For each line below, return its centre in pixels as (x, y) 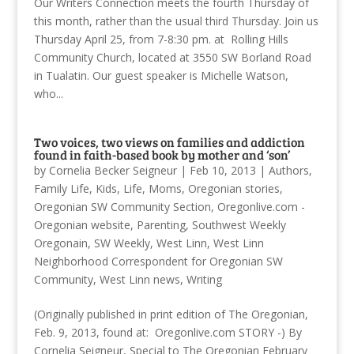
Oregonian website (82, 224)
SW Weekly (122, 243)
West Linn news (139, 279)
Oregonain (60, 243)
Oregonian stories (233, 188)
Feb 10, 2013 (222, 170)
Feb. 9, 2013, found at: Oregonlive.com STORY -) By (168, 332)
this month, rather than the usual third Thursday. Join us (176, 21)
